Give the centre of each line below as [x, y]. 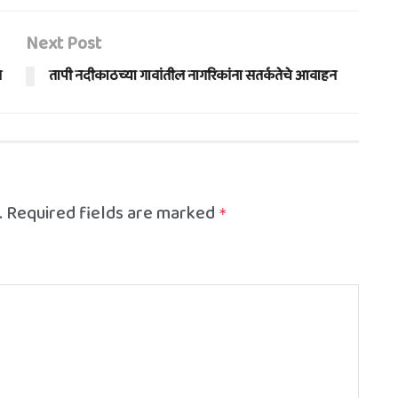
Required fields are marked [112, 213]
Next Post [64, 44]
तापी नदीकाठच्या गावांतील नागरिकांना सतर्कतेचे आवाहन [193, 76]
